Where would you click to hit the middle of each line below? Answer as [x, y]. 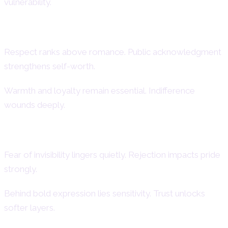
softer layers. [30, 207]
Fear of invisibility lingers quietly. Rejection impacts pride [112, 154]
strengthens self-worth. [50, 66]
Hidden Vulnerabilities [66, 133]
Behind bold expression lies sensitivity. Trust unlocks [105, 193]
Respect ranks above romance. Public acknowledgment [113, 52]
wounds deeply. [35, 105]
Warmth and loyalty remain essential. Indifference [99, 90]
